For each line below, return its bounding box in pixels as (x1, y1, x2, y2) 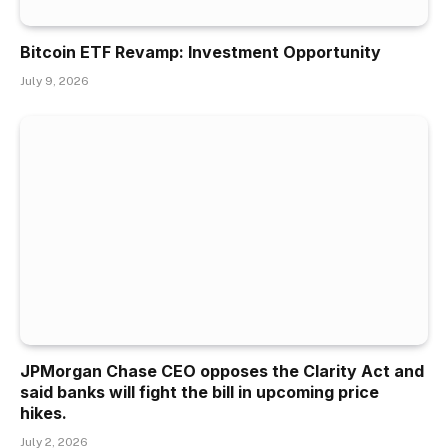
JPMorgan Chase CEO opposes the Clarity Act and (20, 361, 424, 382)
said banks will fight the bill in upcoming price (20, 382, 379, 403)
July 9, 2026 (20, 73, 89, 88)
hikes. (20, 403, 67, 424)
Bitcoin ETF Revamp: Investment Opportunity (20, 41, 381, 62)
